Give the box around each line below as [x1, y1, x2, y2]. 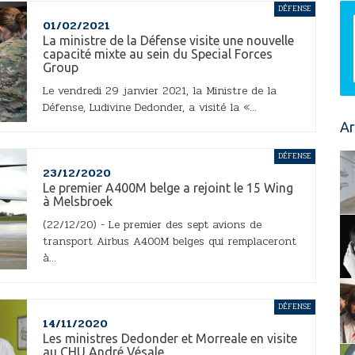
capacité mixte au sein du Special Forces [43, 47, 273, 62]
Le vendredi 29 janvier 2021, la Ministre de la [43, 82, 277, 100]
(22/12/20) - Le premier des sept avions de [43, 216, 261, 234]
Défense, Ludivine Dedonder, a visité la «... [43, 99, 257, 116]
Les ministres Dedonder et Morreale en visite [43, 331, 297, 346]
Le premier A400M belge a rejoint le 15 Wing [43, 181, 293, 196]
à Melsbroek [43, 194, 113, 209]
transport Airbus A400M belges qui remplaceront [43, 233, 296, 250]
